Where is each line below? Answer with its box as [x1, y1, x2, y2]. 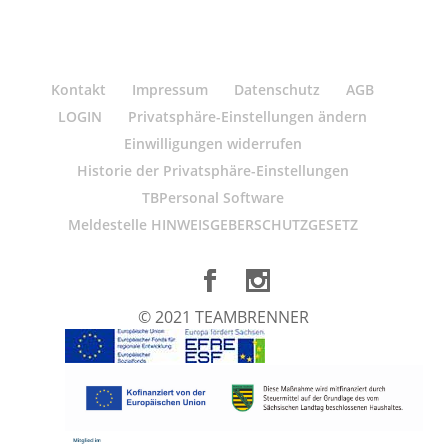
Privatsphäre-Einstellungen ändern [128, 107, 368, 126]
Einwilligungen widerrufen [123, 134, 302, 153]
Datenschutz [234, 80, 321, 99]
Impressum [132, 80, 209, 99]
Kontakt [51, 80, 107, 99]
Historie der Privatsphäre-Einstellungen [76, 161, 349, 180]
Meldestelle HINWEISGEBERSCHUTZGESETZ [67, 215, 358, 234]
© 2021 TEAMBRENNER [138, 306, 310, 328]
